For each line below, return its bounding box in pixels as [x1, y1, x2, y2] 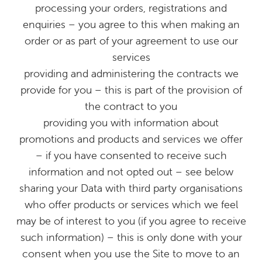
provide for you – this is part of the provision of [20, 83, 242, 96]
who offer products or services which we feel [24, 198, 238, 211]
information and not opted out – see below [29, 165, 233, 178]
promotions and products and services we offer [19, 132, 243, 146]
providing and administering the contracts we [23, 67, 239, 80]
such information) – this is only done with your [20, 230, 242, 244]
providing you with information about [43, 116, 219, 129]
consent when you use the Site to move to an [22, 247, 240, 260]
